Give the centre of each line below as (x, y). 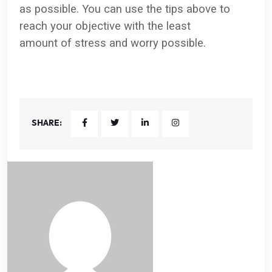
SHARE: (47, 122)
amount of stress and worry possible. (113, 43)
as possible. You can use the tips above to (125, 9)
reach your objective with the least (105, 26)
